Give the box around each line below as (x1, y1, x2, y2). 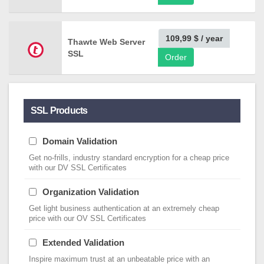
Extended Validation (42, 237, 124, 247)
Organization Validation (42, 187, 139, 197)
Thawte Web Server (68, 37, 145, 47)
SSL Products (31, 105, 88, 115)
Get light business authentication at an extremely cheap (29, 204, 219, 213)
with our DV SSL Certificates (29, 164, 127, 172)
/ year (201, 34, 223, 43)
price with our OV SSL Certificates (29, 214, 146, 223)
